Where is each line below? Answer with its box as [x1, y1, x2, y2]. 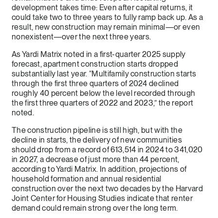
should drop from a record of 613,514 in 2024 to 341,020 [12, 145, 203, 154]
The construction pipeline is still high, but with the [12, 125, 182, 135]
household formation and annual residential [12, 174, 162, 183]
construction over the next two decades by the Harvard [12, 183, 203, 193]
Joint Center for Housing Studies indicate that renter [12, 193, 193, 203]
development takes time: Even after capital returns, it [12, 2, 193, 12]
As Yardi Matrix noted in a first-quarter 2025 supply [12, 49, 186, 59]
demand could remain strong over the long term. [12, 203, 178, 213]
